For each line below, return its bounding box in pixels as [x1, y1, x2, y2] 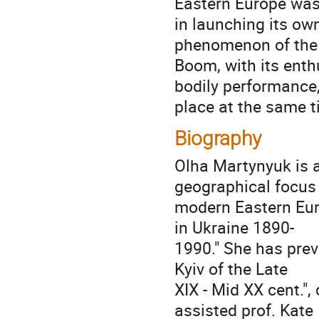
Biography [174, 127, 261, 151]
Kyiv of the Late [174, 256, 288, 280]
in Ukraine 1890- [174, 215, 294, 239]
